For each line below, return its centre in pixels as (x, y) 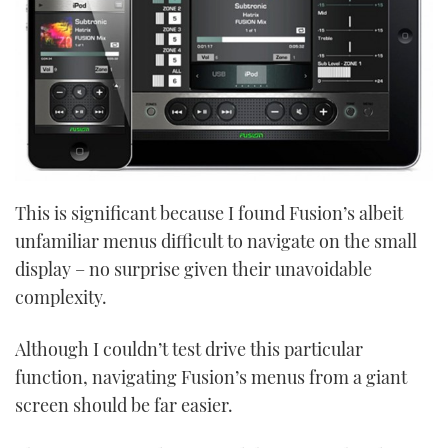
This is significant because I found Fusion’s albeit (209, 213)
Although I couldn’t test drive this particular (189, 348)
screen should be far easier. (124, 404)
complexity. (61, 297)
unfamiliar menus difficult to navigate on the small (216, 241)
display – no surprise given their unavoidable (193, 269)
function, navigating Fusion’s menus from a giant (211, 376)
